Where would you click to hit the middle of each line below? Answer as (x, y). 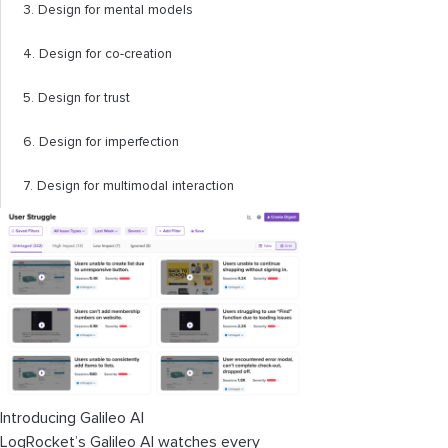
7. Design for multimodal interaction (128, 186)
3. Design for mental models (108, 10)
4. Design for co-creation (97, 54)
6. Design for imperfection (101, 142)
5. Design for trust (76, 98)
